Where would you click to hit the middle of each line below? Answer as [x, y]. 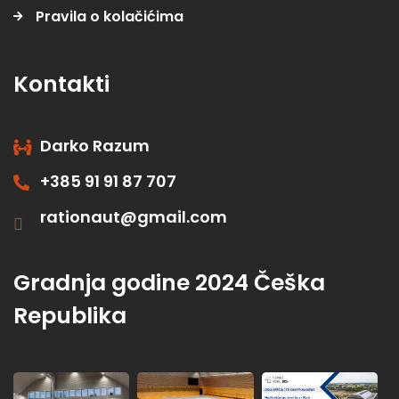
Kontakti [61, 85]
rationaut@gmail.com [134, 217]
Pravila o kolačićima [110, 17]
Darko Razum [95, 146]
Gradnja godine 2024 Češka [169, 283]
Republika [70, 316]
